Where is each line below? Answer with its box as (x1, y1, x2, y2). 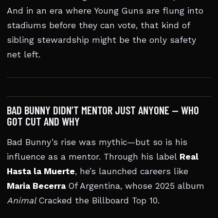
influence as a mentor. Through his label (7, 152, 180, 162)
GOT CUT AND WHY (7, 114, 80, 128)
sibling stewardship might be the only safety (7, 35, 196, 45)
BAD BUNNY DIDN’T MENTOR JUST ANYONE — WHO (7, 103, 199, 117)
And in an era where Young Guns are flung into (7, 6, 203, 16)
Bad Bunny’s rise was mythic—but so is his (7, 137, 187, 147)
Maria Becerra (7, 181, 66, 191)
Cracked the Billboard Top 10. (36, 196, 160, 205)
